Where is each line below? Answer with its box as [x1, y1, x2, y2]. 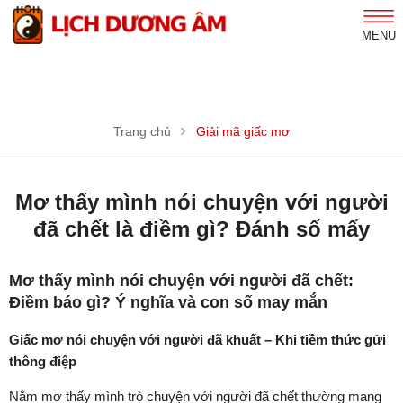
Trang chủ [113, 124, 171, 139]
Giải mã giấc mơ [196, 124, 290, 139]
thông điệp [9, 354, 76, 370]
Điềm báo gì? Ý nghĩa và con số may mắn [9, 293, 327, 312]
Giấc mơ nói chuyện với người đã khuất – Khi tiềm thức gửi [9, 332, 386, 348]
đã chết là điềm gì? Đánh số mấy [33, 217, 370, 242]
